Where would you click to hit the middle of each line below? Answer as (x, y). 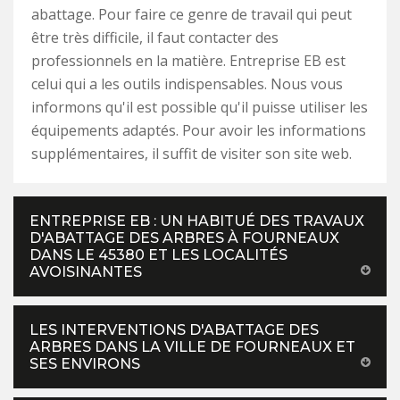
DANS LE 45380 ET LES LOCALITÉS (158, 254)
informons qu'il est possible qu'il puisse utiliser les (200, 107)
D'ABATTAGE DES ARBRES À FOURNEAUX (184, 237)
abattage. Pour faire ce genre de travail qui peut (192, 14)
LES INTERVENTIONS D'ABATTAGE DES (174, 329)
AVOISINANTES (86, 271)
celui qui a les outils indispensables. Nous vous (187, 83)
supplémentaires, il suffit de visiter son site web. (192, 153)
